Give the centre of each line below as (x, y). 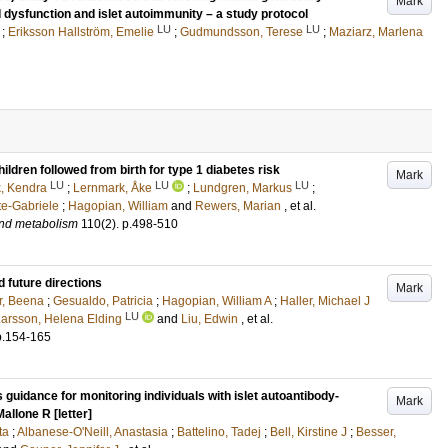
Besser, (376, 432)
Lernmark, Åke (112, 188)
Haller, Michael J (325, 301)
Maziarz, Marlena (376, 32)
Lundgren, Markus (242, 188)
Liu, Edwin (209, 319)
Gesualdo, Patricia (103, 301)
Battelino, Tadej (219, 432)
